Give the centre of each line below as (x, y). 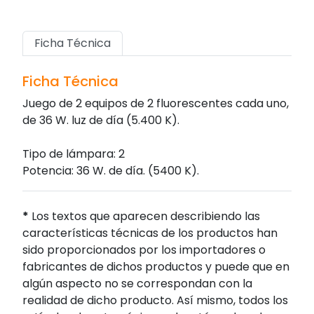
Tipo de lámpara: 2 (74, 154)
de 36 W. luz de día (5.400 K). (101, 121)
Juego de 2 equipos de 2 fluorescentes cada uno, (156, 104)
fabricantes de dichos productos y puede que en (156, 267)
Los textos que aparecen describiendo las (144, 217)
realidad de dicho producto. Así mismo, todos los (155, 301)
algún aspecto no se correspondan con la (137, 284)
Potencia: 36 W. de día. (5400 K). (111, 171)
